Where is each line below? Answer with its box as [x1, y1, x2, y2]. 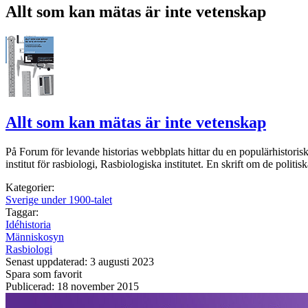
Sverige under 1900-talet [5, 193, 112, 206]
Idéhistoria [5, 218, 51, 230]
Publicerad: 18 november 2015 [5, 280, 139, 292]
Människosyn [5, 230, 64, 243]
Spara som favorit [5, 267, 82, 280]
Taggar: [5, 206, 38, 218]
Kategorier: [5, 181, 54, 193]
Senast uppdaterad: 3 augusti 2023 [5, 255, 154, 267]
